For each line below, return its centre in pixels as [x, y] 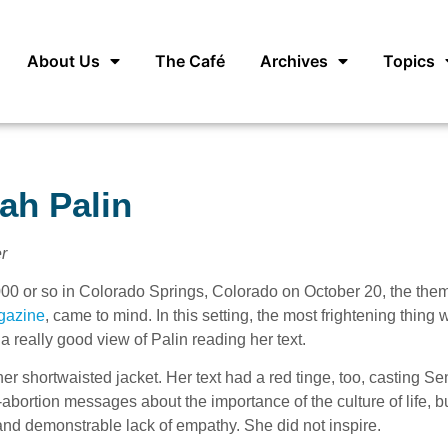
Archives [294, 60]
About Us [63, 60]
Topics [409, 60]
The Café [190, 60]
